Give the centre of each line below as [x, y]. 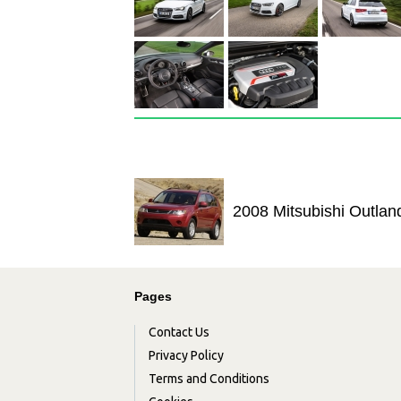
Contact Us [179, 333]
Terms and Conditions [209, 379]
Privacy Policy [186, 356]
